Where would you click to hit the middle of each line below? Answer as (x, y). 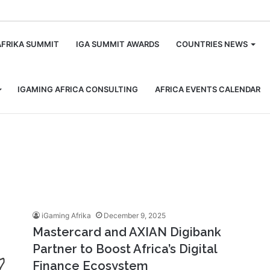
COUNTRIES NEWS (212, 44)
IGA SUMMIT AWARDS (118, 44)
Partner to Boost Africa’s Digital (125, 249)
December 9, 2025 (135, 215)
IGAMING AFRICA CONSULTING (78, 89)
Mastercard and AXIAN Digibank (127, 232)
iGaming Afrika (66, 215)
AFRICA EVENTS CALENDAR (208, 89)
